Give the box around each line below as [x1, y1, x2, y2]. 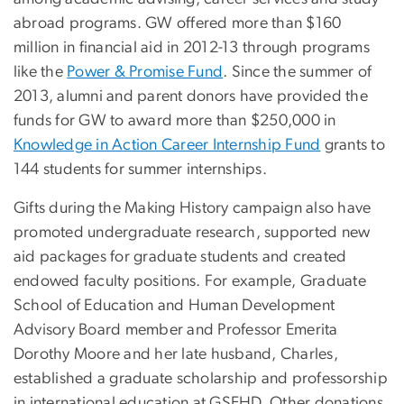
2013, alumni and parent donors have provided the [14, 87, 368, 105]
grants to [320, 136, 385, 153]
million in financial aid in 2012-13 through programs [14, 39, 370, 56]
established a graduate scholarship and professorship [14, 370, 388, 387]
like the [14, 63, 68, 80]
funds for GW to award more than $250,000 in [14, 112, 336, 129]
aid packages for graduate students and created [14, 248, 347, 265]
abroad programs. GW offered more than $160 [14, 14, 342, 32]
